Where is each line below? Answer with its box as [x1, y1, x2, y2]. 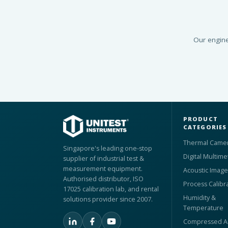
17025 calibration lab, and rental [63, 185, 159, 194]
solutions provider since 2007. [63, 195, 153, 204]
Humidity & [183, 193, 216, 203]
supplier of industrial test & [63, 154, 144, 163]
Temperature [183, 204, 223, 213]
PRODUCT [183, 115, 218, 123]
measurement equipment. [63, 164, 142, 174]
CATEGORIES [183, 123, 227, 131]
